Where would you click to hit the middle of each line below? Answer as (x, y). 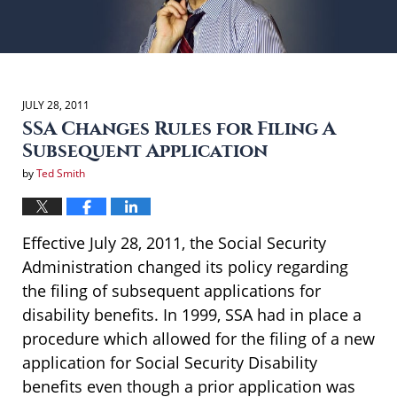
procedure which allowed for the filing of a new (198, 338)
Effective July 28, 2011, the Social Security (174, 242)
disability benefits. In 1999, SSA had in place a (192, 314)
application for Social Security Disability (170, 362)
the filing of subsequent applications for (171, 290)
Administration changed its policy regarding (185, 266)
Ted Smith (61, 173)
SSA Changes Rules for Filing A (179, 128)
